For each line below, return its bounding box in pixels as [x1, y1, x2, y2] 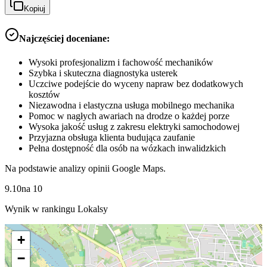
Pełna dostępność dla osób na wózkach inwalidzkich [29, 142, 226, 153]
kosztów [29, 89, 60, 100]
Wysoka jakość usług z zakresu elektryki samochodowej [29, 121, 240, 132]
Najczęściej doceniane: [19, 33, 110, 44]
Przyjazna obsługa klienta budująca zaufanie [29, 132, 195, 142]
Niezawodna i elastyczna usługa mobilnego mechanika [29, 100, 234, 110]
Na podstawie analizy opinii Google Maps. [5, 163, 166, 173]
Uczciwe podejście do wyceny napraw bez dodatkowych [29, 78, 243, 89]
